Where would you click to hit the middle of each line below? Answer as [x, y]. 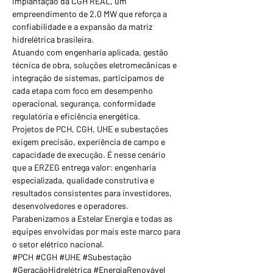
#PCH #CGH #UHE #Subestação [73, 257]
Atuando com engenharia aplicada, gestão [91, 52]
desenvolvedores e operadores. [70, 206]
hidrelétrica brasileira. [53, 39]
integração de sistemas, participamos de [89, 78]
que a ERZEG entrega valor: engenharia [85, 167]
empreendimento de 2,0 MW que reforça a [90, 14]
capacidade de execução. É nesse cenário [90, 154]
